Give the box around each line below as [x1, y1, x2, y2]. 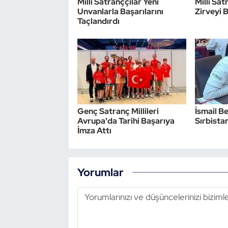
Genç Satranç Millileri [77, 106, 159, 117]
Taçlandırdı [77, 15, 120, 26]
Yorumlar [77, 164, 124, 179]
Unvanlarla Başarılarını [77, 6, 163, 17]
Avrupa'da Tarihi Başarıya [77, 116, 175, 127]
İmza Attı [77, 125, 111, 136]
